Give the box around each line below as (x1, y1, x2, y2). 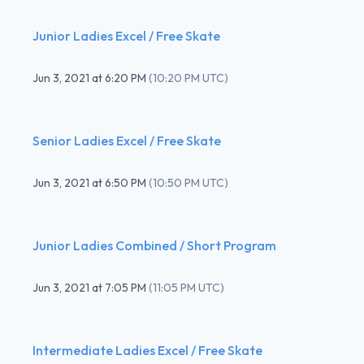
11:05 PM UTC (153, 279, 220, 295)
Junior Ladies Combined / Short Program (32, 236, 276, 253)
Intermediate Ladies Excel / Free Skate (32, 341, 262, 358)
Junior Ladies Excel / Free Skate (32, 27, 220, 44)
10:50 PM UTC (153, 175, 224, 190)
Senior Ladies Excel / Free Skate (32, 132, 221, 149)
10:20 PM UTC (153, 70, 224, 85)
